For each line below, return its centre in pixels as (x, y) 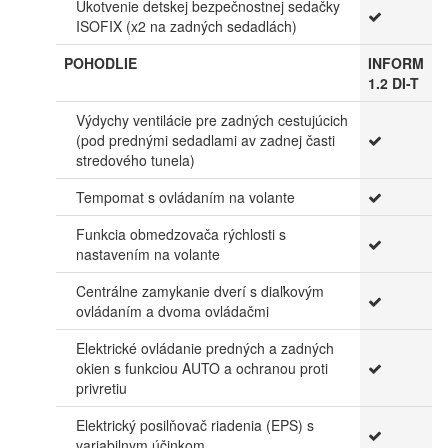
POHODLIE (100, 62)
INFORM (396, 62)
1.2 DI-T (393, 82)
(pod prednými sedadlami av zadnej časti (205, 139)
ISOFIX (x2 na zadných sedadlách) (186, 25)
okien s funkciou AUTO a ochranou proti (202, 367)
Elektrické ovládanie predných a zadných (205, 347)
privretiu (101, 387)
